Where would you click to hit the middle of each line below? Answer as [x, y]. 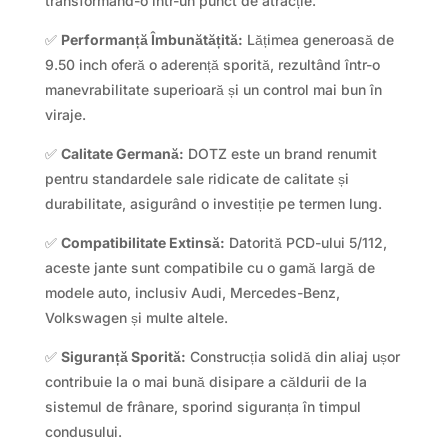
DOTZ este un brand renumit [280, 153]
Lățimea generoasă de [318, 39]
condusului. [83, 431]
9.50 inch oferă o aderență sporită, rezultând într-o [212, 64]
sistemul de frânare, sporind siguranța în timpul [202, 406]
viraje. [65, 114]
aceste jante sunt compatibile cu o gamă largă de [209, 267]
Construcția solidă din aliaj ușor [292, 356]
